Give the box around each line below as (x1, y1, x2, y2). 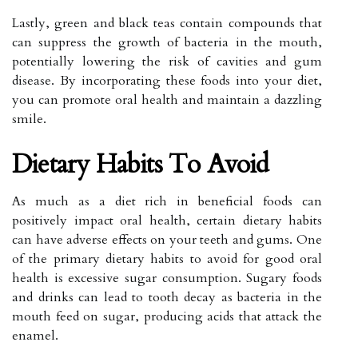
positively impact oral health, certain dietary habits (12, 211, 322, 229)
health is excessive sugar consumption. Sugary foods (12, 268, 322, 287)
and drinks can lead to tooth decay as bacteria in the (12, 288, 322, 306)
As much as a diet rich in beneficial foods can (12, 192, 322, 210)
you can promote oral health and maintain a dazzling (12, 90, 322, 109)
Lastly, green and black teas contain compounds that (12, 14, 322, 32)
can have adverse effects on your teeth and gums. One (12, 230, 322, 249)
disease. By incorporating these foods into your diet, (12, 71, 322, 89)
